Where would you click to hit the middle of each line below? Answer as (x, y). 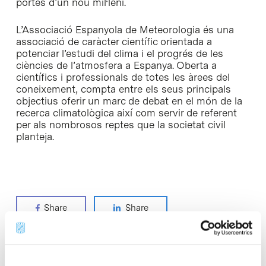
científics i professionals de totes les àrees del (123, 77)
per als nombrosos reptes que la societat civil (121, 124)
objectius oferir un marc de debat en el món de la (129, 101)
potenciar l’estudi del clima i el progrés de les (119, 53)
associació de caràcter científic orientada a (114, 41)
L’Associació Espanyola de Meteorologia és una (125, 29)
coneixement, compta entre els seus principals (123, 89)
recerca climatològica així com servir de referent (126, 113)
